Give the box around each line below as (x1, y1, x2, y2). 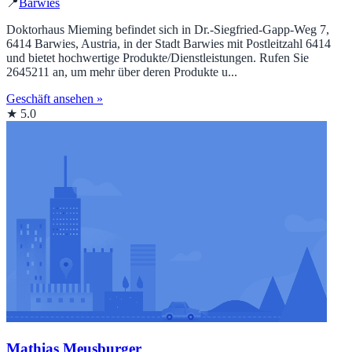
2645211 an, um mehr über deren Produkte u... (6, 65, 237, 79)
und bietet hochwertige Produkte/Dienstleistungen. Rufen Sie (6, 51, 309, 65)
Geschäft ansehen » (6, 92, 103, 106)
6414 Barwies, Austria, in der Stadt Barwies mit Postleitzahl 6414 (6, 37, 331, 51)
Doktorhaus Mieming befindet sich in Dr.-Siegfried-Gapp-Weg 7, (6, 23, 329, 37)
